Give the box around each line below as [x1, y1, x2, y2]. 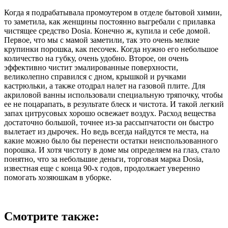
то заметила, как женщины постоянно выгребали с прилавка [4, 17, 215, 26]
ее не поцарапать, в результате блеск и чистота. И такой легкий [4, 99, 224, 108]
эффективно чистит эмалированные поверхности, [4, 63, 178, 72]
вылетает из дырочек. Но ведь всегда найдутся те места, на [4, 127, 209, 136]
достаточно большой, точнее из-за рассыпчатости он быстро [4, 118, 214, 127]
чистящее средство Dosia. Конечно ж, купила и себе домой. [4, 26, 210, 35]
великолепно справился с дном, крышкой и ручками [4, 72, 186, 81]
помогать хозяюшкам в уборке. [4, 173, 111, 182]
